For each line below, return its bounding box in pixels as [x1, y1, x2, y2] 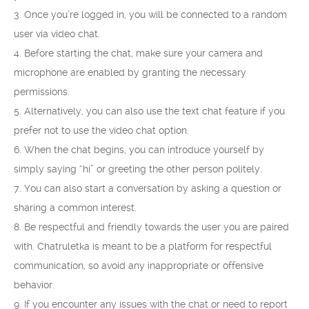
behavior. [14, 279, 54, 290]
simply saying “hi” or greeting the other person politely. [14, 163, 262, 175]
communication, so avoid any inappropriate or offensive [14, 260, 263, 271]
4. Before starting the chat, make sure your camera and [14, 48, 263, 59]
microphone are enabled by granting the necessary [14, 67, 246, 78]
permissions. [14, 86, 70, 97]
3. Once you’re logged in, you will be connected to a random [14, 9, 287, 20]
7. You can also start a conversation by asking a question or [14, 183, 281, 194]
